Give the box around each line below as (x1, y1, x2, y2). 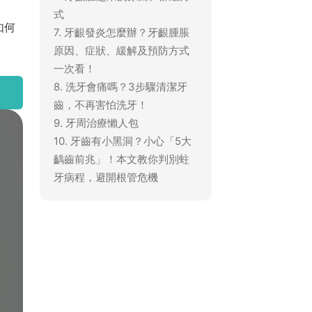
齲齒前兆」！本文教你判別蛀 (53, 152, 189, 166)
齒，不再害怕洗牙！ (53, 97, 148, 111)
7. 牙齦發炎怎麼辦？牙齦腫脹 (53, 25, 189, 39)
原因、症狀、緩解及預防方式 (53, 43, 189, 57)
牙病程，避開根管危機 (53, 170, 158, 184)
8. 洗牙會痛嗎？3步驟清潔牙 (53, 79, 187, 93)
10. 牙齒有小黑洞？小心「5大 (53, 134, 192, 148)
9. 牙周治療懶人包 (53, 116, 139, 130)
